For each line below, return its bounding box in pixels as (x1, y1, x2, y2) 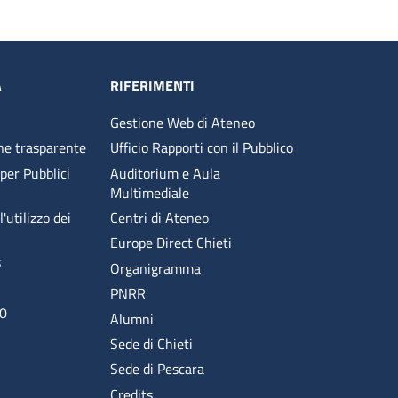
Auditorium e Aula (109, 162, 220, 184)
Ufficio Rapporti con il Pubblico (109, 137, 293, 159)
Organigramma (109, 257, 201, 279)
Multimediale (109, 181, 189, 203)
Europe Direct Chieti (109, 232, 232, 254)
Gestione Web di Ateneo (109, 111, 255, 133)
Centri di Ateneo (109, 207, 209, 229)
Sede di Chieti (109, 332, 193, 354)
